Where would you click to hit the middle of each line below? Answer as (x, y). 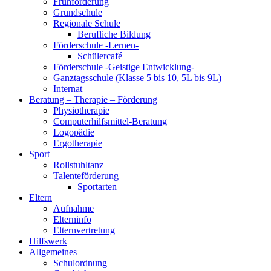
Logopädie (74, 132)
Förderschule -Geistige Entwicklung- (124, 67)
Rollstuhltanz (78, 165)
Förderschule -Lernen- (96, 45)
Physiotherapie (81, 110)
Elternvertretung (84, 230)
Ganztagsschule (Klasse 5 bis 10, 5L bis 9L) (137, 78)
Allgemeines (53, 252)
